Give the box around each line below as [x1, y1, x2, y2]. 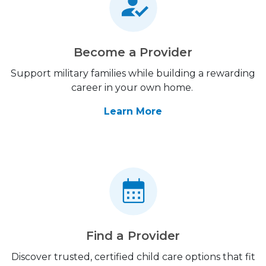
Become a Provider [74, 45, 192, 59]
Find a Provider [85, 229, 180, 243]
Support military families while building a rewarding [11, 68, 255, 79]
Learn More [104, 106, 162, 117]
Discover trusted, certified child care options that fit [11, 251, 255, 262]
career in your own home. [71, 82, 195, 93]
